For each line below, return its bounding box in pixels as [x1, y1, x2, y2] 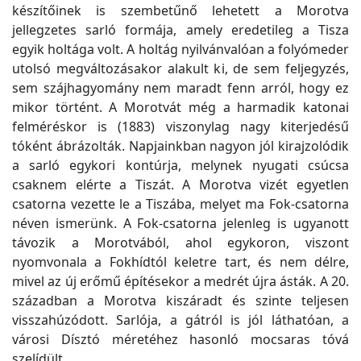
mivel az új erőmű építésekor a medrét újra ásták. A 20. [12, 272, 349, 290]
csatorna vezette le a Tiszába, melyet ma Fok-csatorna [12, 195, 349, 213]
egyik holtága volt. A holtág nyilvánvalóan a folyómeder [12, 40, 349, 58]
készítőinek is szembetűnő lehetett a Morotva [12, 2, 349, 19]
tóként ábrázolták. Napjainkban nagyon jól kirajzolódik [12, 137, 349, 155]
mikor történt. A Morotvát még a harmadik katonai [12, 98, 349, 116]
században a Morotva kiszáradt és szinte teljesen [12, 292, 349, 309]
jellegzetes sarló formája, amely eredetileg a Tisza [12, 21, 349, 39]
